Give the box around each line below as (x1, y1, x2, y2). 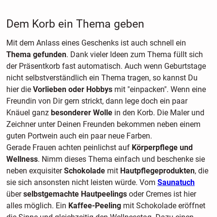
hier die (6, 85, 33, 94)
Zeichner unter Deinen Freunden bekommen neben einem (6, 120, 201, 129)
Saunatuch (157, 178, 195, 187)
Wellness (6, 155, 38, 164)
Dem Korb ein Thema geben (6, 17, 144, 31)
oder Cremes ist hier (126, 189, 196, 199)
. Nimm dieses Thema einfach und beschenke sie (37, 155, 205, 164)
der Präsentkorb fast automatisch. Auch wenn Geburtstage (6, 62, 206, 71)
